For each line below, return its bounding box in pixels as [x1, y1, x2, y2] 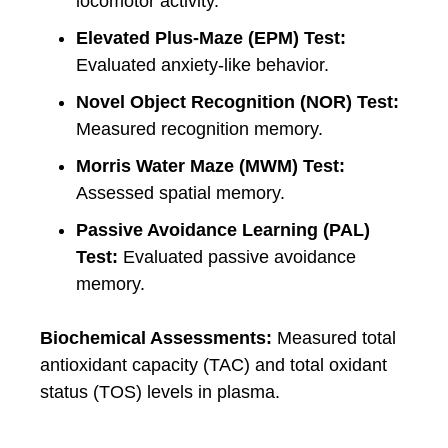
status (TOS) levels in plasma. [40, 382, 280, 402]
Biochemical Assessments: [40, 328, 272, 348]
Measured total [272, 328, 396, 348]
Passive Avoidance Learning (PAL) [76, 220, 370, 240]
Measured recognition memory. [76, 119, 323, 139]
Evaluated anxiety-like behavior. [76, 55, 329, 75]
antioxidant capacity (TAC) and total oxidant [40, 355, 387, 375]
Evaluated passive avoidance [118, 247, 356, 267]
